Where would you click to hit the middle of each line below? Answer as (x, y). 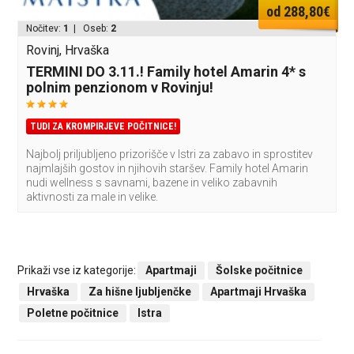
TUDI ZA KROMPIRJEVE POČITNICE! (104, 127)
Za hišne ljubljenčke (140, 292)
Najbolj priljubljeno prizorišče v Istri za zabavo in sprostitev (170, 154)
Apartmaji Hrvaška (259, 292)
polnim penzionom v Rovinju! (120, 88)
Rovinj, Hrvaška (68, 51)
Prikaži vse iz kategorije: (77, 271)
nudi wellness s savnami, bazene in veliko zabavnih (152, 183)
